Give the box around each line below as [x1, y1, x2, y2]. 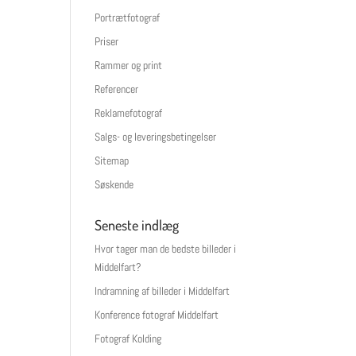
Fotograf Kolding [95, 331, 162, 346]
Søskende [95, 177, 134, 192]
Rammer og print [95, 58, 163, 72]
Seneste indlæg [95, 216, 180, 234]
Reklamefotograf [95, 106, 163, 120]
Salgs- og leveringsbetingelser [95, 130, 217, 144]
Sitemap [95, 153, 130, 168]
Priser [95, 34, 119, 48]
